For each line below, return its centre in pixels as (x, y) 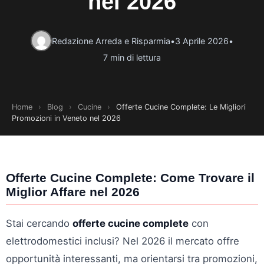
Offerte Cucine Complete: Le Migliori (181, 107)
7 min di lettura (132, 57)
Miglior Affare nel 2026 (73, 192)
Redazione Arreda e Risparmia (111, 41)
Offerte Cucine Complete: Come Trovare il (130, 178)
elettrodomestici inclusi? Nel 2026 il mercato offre (123, 241)
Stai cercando (39, 223)
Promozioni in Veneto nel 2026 (66, 118)
